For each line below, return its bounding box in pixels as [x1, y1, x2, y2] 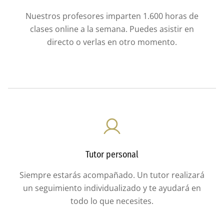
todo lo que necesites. [70, 195, 153, 206]
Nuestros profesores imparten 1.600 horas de [25, 10, 198, 21]
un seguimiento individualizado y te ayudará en [23, 182, 201, 193]
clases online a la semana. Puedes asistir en [30, 23, 194, 34]
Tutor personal [85, 148, 138, 160]
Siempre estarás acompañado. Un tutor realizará [19, 169, 204, 180]
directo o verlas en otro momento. [47, 36, 177, 47]
